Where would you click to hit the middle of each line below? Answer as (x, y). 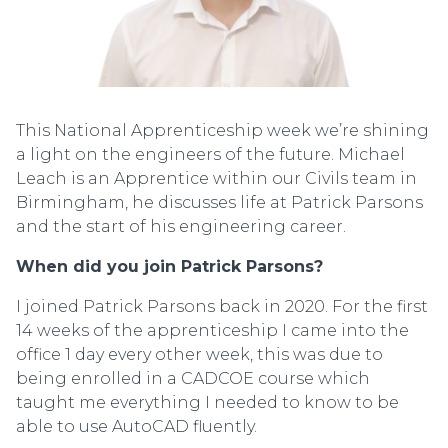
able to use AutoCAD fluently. (136, 427)
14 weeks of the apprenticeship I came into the (212, 331)
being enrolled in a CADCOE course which (193, 379)
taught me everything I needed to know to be (207, 403)
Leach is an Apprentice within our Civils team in (216, 179)
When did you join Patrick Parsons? (169, 267)
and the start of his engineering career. (181, 227)
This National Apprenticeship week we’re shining (222, 131)
